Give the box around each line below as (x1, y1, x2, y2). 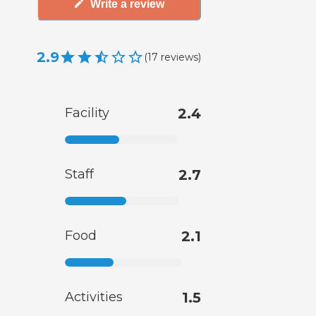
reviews (161, 50, 198, 63)
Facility (65, 105, 109, 121)
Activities (65, 289, 123, 305)
